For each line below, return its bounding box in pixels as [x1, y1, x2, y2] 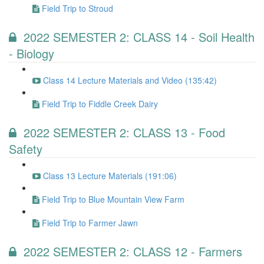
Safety [9, 140, 42, 157]
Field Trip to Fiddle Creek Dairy [42, 98, 158, 110]
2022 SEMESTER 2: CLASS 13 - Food [24, 124, 225, 141]
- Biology [9, 45, 54, 62]
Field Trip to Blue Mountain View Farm [42, 193, 184, 205]
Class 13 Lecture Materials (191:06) [43, 170, 177, 181]
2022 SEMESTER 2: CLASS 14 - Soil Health [24, 28, 255, 45]
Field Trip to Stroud [42, 2, 113, 14]
